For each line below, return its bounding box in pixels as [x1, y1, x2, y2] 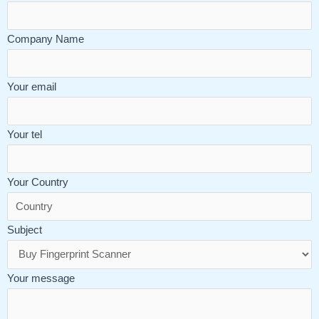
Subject [7, 224, 42, 236]
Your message [7, 273, 75, 285]
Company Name [7, 33, 84, 46]
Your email [7, 80, 56, 93]
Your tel [7, 128, 42, 140]
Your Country [7, 176, 68, 188]
